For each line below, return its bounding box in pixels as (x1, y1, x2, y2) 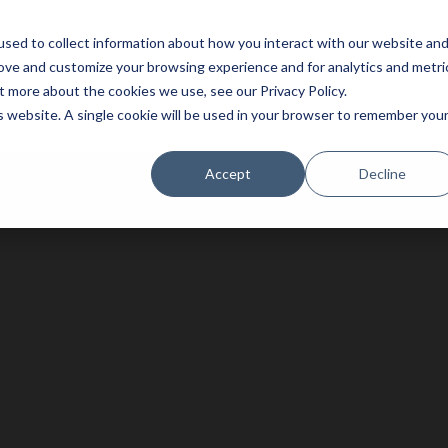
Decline (358, 164, 406, 182)
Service (15, 54, 64, 73)
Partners (84, 54, 144, 73)
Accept (205, 164, 252, 182)
